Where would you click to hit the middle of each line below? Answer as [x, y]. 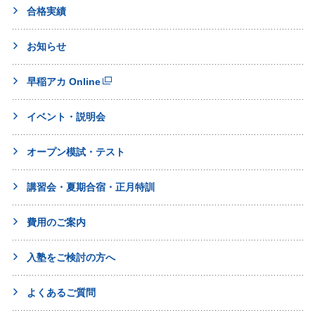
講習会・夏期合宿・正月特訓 [91, 187]
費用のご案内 [56, 222]
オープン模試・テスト [76, 152]
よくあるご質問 [61, 292]
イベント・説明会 [66, 116]
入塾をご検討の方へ [71, 257]
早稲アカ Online [64, 81]
